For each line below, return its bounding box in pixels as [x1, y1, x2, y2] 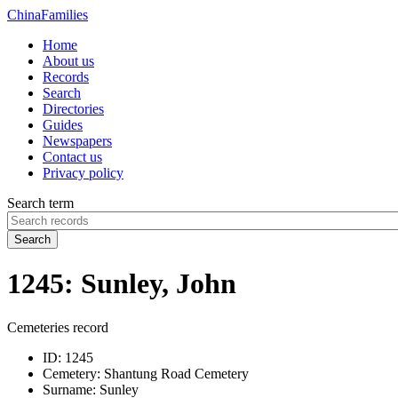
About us [43, 53, 94, 68]
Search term [7, 195, 74, 211]
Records [43, 69, 89, 84]
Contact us [43, 149, 102, 164]
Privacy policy [43, 165, 123, 180]
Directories [43, 101, 104, 116]
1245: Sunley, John [7, 267, 236, 300]
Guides [43, 117, 83, 132]
